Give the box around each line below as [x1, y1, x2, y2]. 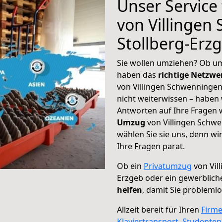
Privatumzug [144, 161, 192, 171]
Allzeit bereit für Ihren [117, 204, 201, 215]
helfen [117, 184, 142, 195]
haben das [117, 69, 158, 80]
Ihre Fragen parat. [117, 141, 185, 152]
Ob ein [117, 161, 144, 171]
